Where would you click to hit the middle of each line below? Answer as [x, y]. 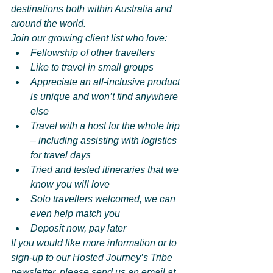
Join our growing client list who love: [89, 38]
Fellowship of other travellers [93, 53]
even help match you [75, 214]
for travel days [61, 155]
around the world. [48, 24]
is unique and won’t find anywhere [105, 97]
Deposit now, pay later [78, 229]
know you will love [70, 185]
